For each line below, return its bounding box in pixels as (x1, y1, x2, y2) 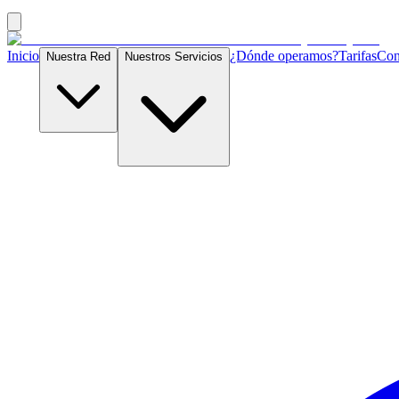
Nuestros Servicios (125, 50, 223, 63)
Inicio (7, 48, 39, 63)
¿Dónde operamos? (230, 48, 338, 63)
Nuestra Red (46, 50, 110, 63)
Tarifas (338, 48, 377, 63)
